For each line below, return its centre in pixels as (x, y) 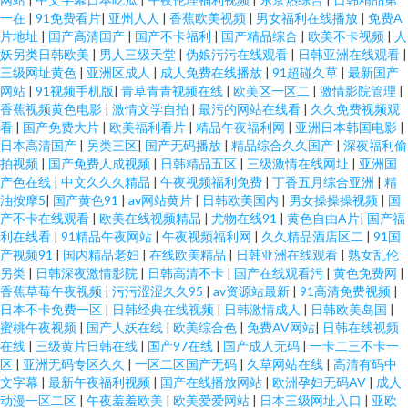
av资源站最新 (253, 291)
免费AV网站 (281, 327)
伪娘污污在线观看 (238, 54)
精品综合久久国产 (284, 145)
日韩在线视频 (361, 327)
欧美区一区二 (273, 91)
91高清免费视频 (347, 291)
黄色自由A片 (323, 218)
